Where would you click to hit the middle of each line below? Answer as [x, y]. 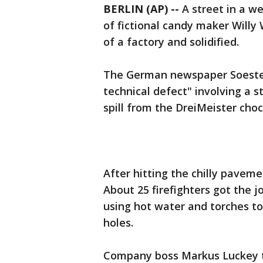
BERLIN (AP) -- [141, 9]
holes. [118, 223]
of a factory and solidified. [171, 42]
